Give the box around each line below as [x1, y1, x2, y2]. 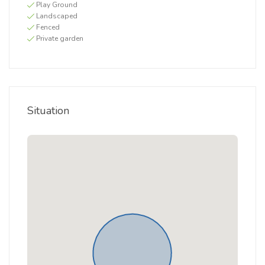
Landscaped [36, 11, 77, 21]
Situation [27, 104, 69, 118]
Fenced [36, 22, 60, 32]
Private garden [36, 34, 83, 43]
